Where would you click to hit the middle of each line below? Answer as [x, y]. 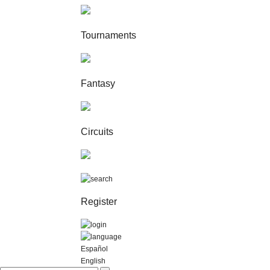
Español [95, 249]
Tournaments [109, 35]
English [93, 261]
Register [99, 202]
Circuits [97, 132]
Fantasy [98, 83]
